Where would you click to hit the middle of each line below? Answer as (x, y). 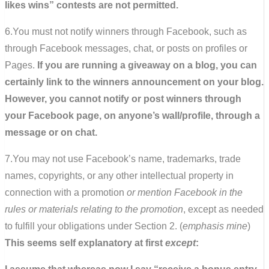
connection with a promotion (66, 192)
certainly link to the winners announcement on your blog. (134, 82)
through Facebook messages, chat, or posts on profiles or (126, 48)
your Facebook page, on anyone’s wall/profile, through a (132, 115)
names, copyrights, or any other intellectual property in (119, 175)
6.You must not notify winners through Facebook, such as (126, 31)
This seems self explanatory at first (85, 243)
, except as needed (223, 209)
